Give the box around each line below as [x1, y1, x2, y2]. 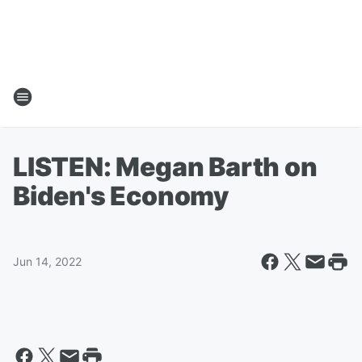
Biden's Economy [13, 180, 229, 212]
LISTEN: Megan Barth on [13, 151, 318, 183]
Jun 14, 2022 [13, 255, 82, 268]
